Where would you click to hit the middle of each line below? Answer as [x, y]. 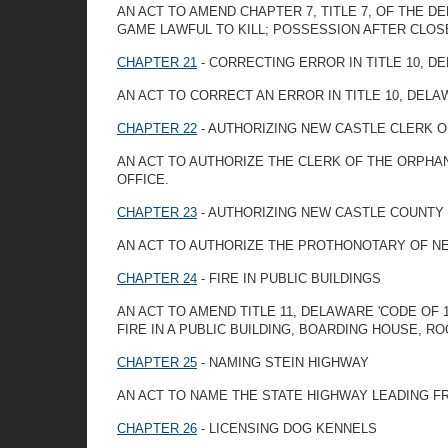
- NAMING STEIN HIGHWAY [283, 362]
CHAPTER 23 [157, 212]
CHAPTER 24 [157, 278]
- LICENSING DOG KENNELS [287, 428]
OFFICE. [143, 179]
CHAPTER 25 [157, 362]
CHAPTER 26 [157, 428]
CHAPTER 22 [157, 128]
